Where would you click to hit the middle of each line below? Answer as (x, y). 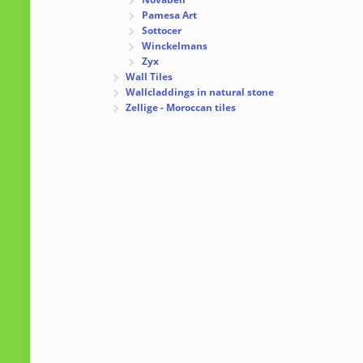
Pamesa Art (169, 15)
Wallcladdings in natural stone (200, 92)
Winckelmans (174, 46)
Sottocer (161, 31)
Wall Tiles (149, 77)
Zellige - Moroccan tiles (181, 108)
